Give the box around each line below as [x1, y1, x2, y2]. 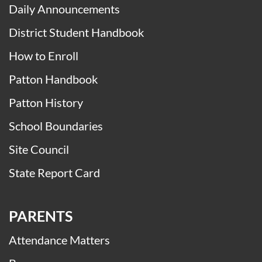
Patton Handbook [9, 71, 98, 86]
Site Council [9, 142, 69, 156]
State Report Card [9, 165, 100, 180]
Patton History [9, 95, 83, 109]
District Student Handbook [9, 25, 144, 39]
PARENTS [9, 207, 73, 225]
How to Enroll [9, 48, 78, 63]
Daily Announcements [9, 1, 120, 16]
